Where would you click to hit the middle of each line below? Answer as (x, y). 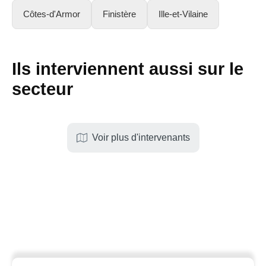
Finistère (119, 14)
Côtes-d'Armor (52, 14)
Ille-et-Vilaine (183, 14)
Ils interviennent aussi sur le (128, 69)
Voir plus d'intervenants (141, 138)
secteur (42, 89)
